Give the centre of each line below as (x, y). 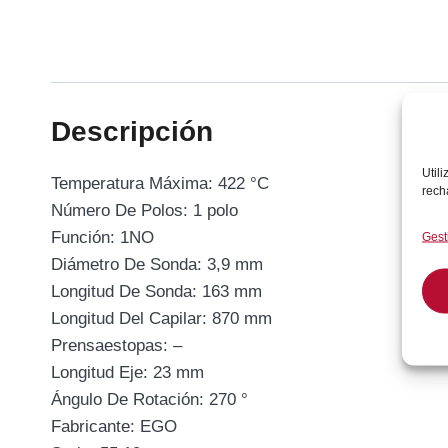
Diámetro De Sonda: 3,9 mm (157, 264)
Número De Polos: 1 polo (144, 210)
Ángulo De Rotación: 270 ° (149, 399)
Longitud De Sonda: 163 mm (156, 291)
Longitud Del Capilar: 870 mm (161, 318)
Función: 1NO (102, 237)
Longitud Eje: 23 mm (127, 372)
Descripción (132, 131)
